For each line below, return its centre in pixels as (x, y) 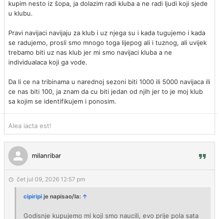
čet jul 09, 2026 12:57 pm (51, 179)
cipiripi (33, 197)
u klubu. (21, 13)
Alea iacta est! (30, 126)
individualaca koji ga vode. (48, 62)
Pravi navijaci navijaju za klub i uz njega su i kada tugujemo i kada (107, 33)
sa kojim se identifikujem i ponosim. (62, 101)
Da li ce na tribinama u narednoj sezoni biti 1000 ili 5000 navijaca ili (109, 82)
